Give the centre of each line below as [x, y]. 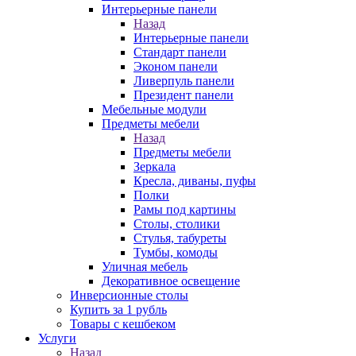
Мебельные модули [154, 109]
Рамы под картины [185, 209]
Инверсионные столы [129, 295]
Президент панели [184, 95]
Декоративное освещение [171, 281]
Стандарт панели [180, 52]
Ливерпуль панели [184, 81]
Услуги [57, 338]
